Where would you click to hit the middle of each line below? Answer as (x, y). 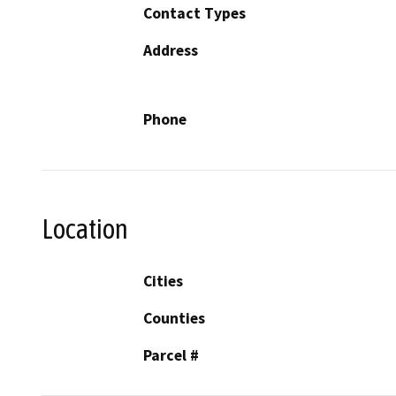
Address (171, 51)
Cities (163, 281)
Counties (174, 318)
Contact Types (194, 14)
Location (85, 229)
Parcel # (171, 355)
